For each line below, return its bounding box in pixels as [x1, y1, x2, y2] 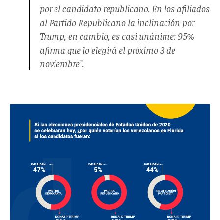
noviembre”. [40, 56, 84, 69]
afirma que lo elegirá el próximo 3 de [40, 43, 175, 55]
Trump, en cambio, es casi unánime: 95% [40, 29, 194, 42]
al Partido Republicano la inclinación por [40, 15, 194, 28]
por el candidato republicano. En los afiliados [40, 1, 210, 14]
